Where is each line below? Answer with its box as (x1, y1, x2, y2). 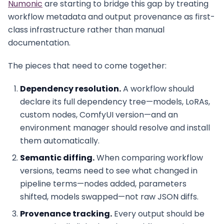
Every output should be (112, 208, 204, 219)
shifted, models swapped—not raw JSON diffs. (20, 191, 198, 202)
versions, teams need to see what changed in (20, 165, 197, 176)
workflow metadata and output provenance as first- (8, 11, 215, 22)
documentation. (8, 37, 70, 48)
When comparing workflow (94, 152, 203, 163)
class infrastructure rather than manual (8, 24, 164, 35)
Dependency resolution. (20, 83, 121, 94)
